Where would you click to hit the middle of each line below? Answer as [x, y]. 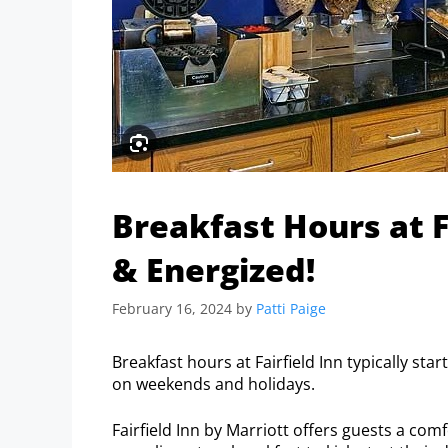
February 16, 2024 [172, 308]
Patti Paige [291, 308]
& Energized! [213, 269]
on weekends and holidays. [213, 383]
